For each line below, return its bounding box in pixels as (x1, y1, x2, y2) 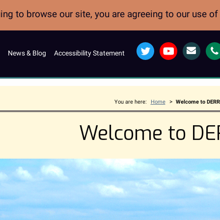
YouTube (159, 43, 186, 51)
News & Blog (7, 49, 46, 57)
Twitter (136, 43, 158, 51)
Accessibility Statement (54, 49, 125, 57)
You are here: (114, 98, 147, 105)
